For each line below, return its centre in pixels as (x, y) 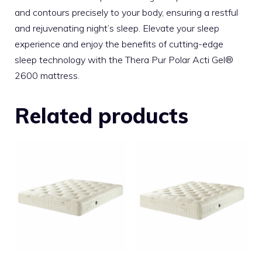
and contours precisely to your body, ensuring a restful (126, 13)
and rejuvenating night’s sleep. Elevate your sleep (117, 28)
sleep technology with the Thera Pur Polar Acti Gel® (124, 60)
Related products (101, 116)
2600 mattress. (47, 76)
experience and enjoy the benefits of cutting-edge (119, 44)
